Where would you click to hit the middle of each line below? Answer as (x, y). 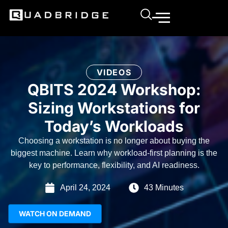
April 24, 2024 (85, 188)
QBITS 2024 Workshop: (114, 89)
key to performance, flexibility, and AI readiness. (114, 165)
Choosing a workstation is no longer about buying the (114, 141)
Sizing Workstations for (114, 107)
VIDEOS (114, 72)
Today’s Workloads (114, 126)
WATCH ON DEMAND (55, 213)
